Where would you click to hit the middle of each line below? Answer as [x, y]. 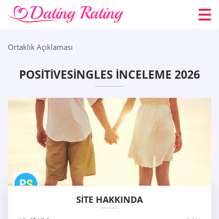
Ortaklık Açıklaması [40, 47]
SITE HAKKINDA [109, 200]
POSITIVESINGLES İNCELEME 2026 [109, 75]
